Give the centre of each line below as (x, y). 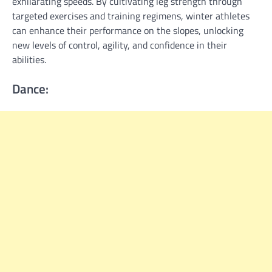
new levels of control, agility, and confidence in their (120, 45)
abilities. (29, 60)
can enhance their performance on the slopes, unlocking (128, 31)
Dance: (30, 89)
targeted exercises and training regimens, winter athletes (131, 16)
